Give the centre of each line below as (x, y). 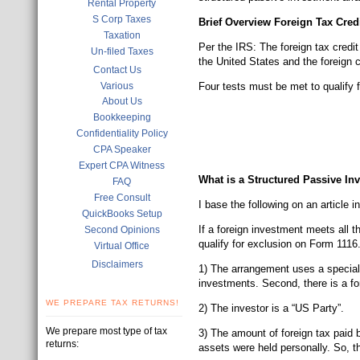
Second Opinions (122, 230)
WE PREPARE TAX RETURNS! (112, 303)
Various (117, 86)
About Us (122, 101)
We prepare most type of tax (106, 331)
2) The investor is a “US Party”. (271, 308)
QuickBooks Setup (122, 214)
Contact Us (117, 70)
